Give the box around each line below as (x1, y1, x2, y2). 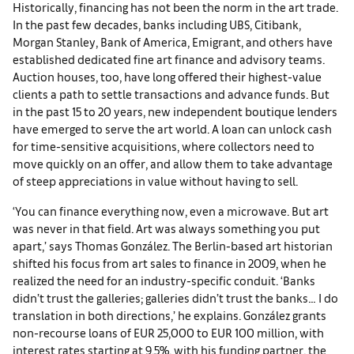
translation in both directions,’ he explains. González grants (13, 307, 326, 322)
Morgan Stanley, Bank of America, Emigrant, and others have (13, 33, 333, 49)
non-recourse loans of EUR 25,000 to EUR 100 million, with (13, 324, 324, 340)
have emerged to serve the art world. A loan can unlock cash (13, 120, 332, 136)
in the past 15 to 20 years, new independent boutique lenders (13, 103, 337, 119)
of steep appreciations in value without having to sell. (13, 172, 298, 188)
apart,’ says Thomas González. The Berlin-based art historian (13, 237, 333, 253)
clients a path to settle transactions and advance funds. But (13, 85, 330, 101)
